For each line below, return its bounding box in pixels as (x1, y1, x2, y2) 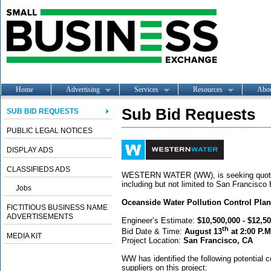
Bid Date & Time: (122, 227, 184, 237)
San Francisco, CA (183, 236, 253, 246)
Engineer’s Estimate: (122, 216, 197, 225)
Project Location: (122, 236, 183, 246)
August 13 (184, 227, 222, 237)
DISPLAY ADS (7, 146, 53, 154)
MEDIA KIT (7, 232, 42, 240)
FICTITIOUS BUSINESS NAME (7, 203, 108, 212)
